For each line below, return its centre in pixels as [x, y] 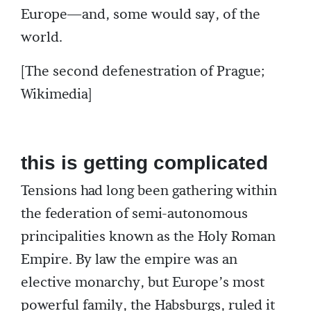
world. [42, 38]
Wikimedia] [57, 95]
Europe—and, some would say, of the [141, 15]
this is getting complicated [144, 163]
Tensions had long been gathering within [149, 191]
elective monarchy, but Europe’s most [143, 283]
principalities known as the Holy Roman [148, 237]
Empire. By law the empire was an [129, 260]
